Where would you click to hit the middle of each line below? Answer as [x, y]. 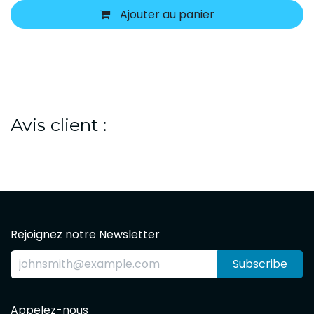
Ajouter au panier [166, 14]
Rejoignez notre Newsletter [85, 234]
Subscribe [260, 264]
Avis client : [59, 124]
